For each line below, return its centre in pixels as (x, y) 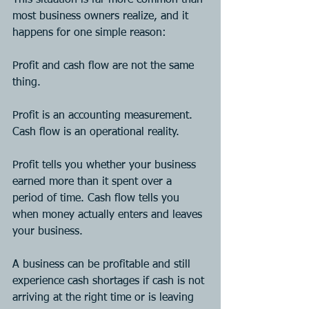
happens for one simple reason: (89, 33)
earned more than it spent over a (94, 182)
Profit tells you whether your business (106, 165)
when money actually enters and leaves (109, 215)
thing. (27, 82)
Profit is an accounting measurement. (104, 116)
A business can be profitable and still (103, 265)
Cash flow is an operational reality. (96, 132)
